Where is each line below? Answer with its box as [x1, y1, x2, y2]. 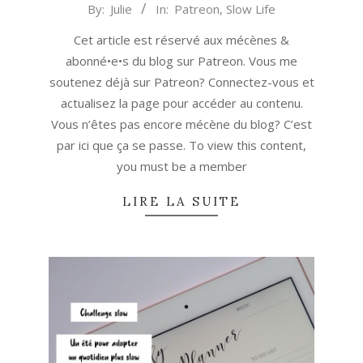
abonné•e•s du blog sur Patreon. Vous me [66, 53, 297, 70]
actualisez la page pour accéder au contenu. [60, 95, 303, 112]
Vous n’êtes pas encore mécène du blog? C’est [51, 116, 312, 133]
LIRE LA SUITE [122, 194, 241, 210]
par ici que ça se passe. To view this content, [57, 137, 306, 154]
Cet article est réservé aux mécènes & [74, 32, 289, 49]
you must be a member [116, 158, 247, 175]
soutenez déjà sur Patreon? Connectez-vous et [49, 74, 314, 91]
